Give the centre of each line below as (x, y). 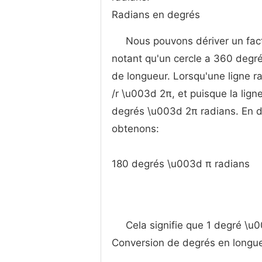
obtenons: (135, 129)
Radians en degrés (156, 15)
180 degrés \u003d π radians (181, 164)
